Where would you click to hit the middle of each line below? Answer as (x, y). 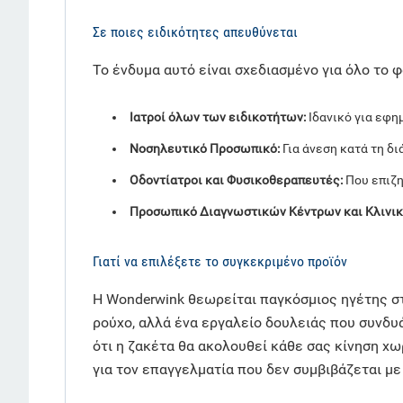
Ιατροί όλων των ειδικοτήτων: (218, 117)
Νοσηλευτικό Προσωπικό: (205, 149)
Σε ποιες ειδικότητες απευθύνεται (195, 32)
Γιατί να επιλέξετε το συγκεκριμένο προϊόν (220, 262)
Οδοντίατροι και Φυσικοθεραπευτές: (236, 180)
